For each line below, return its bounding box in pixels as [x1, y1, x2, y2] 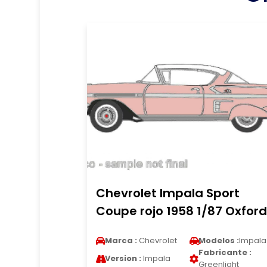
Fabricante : [198, 247, 252, 258]
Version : [104, 253, 141, 264]
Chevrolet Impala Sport [95, 185, 240, 201]
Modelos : [198, 235, 239, 246]
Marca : [104, 235, 137, 246]
